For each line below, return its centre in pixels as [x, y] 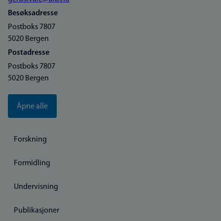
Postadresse [29, 53]
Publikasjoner [37, 211]
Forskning [30, 140]
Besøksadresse [33, 13]
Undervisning [36, 187]
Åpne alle [32, 107]
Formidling [32, 163]
